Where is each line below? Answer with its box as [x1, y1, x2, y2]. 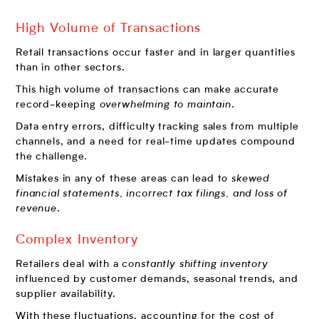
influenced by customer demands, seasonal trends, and [16, 273, 298, 284]
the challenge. [16, 151, 88, 162]
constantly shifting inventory [122, 258, 268, 269]
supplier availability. [16, 288, 116, 299]
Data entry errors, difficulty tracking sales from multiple [16, 121, 299, 132]
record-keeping [16, 99, 96, 110]
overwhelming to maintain [95, 99, 231, 110]
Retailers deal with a [16, 258, 122, 269]
